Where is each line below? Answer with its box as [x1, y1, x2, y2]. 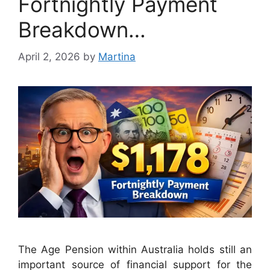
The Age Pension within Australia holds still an [18, 243, 252, 256]
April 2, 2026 [18, 50, 80, 63]
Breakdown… [18, 17, 146, 43]
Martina [98, 50, 136, 63]
